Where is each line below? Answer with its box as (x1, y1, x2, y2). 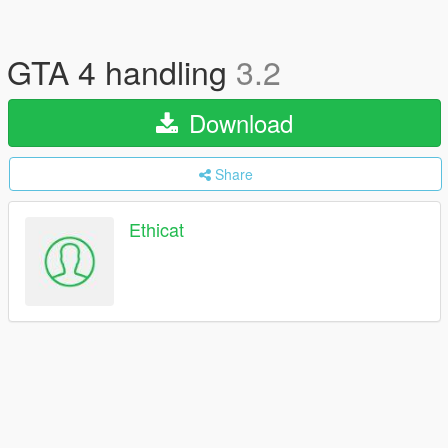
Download (182, 105, 293, 140)
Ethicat (129, 216, 184, 243)
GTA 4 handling (7, 48, 236, 94)
